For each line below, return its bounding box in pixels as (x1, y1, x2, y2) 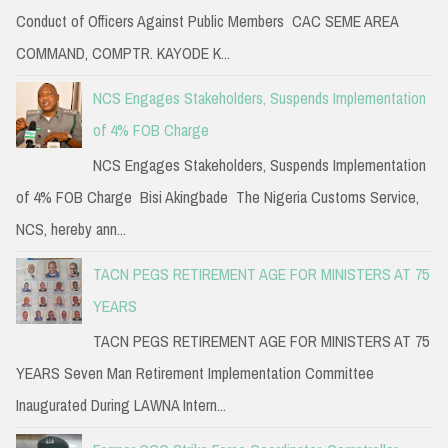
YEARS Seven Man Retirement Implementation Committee (16, 362, 374, 385)
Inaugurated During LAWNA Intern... (16, 394, 226, 417)
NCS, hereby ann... (16, 218, 126, 241)
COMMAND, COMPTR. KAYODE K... (16, 41, 230, 64)
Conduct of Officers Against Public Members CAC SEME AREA (16, 9, 398, 32)
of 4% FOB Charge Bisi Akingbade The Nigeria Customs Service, (16, 186, 419, 209)
